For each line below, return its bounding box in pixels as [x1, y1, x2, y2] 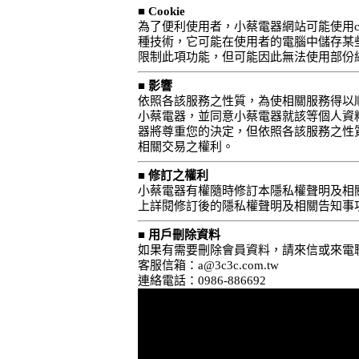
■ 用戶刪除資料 [138, 228, 220, 241]
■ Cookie [138, 5, 185, 18]
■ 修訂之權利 [138, 169, 208, 182]
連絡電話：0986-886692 [138, 274, 266, 287]
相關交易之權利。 [138, 140, 234, 153]
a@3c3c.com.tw [198, 259, 279, 272]
